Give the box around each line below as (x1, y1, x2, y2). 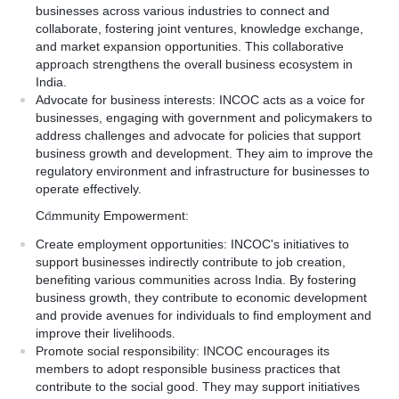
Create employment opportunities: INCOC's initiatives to (36, 237, 349, 251)
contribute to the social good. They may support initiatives (36, 379, 360, 394)
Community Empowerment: (36, 208, 189, 223)
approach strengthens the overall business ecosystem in (36, 57, 353, 71)
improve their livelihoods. (36, 326, 175, 340)
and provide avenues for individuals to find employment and (36, 308, 371, 322)
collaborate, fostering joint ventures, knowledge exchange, (36, 21, 363, 36)
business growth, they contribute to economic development (36, 290, 367, 305)
